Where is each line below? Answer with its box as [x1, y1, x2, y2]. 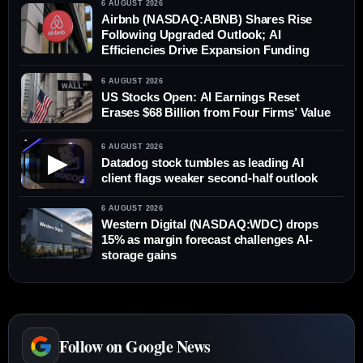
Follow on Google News [59, 334, 211, 358]
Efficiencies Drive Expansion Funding [101, 43, 310, 58]
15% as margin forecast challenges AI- [101, 233, 313, 247]
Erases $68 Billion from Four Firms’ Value [101, 105, 331, 119]
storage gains [101, 248, 177, 263]
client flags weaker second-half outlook [101, 170, 318, 185]
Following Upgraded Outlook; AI [101, 28, 281, 42]
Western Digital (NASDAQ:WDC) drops [101, 217, 318, 232]
